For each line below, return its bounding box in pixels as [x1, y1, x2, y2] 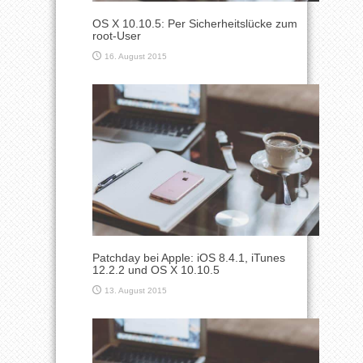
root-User [92, 28, 141, 42]
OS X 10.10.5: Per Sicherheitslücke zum [92, 16, 297, 30]
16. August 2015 [105, 51, 167, 61]
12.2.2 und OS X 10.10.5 [92, 263, 220, 276]
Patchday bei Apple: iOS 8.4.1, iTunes [92, 250, 285, 264]
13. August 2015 [105, 285, 167, 295]
